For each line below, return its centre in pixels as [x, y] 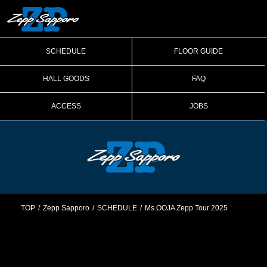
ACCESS [66, 106]
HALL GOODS [66, 78]
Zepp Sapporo [66, 208]
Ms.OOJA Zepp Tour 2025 [186, 208]
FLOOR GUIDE [198, 51]
